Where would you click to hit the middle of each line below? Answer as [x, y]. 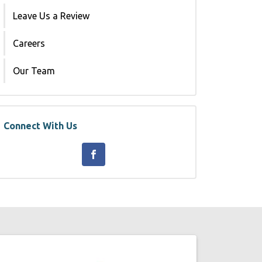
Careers [29, 43]
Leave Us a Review [51, 16]
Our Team [34, 71]
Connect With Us [40, 126]
